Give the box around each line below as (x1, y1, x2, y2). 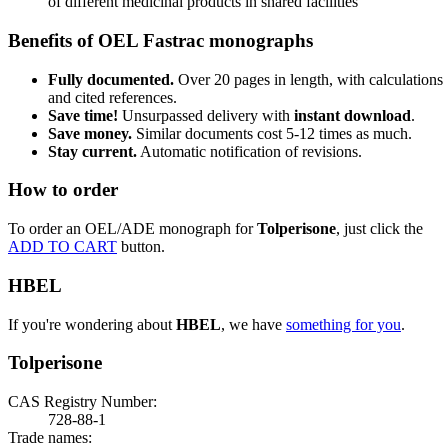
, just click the (336, 220, 423, 238)
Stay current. (48, 142, 137, 160)
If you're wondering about (8, 315, 176, 333)
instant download (294, 106, 411, 124)
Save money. (48, 124, 132, 142)
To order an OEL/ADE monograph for (8, 220, 257, 238)
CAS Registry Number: (8, 392, 157, 410)
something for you (286, 315, 401, 333)
